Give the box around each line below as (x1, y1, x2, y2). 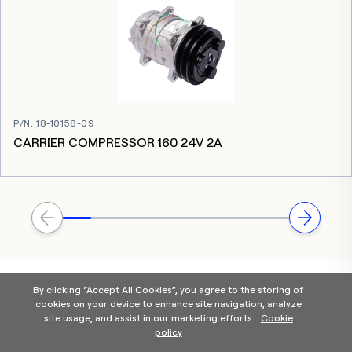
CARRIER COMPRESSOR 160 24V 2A (13, 134, 222, 150)
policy (154, 326, 182, 338)
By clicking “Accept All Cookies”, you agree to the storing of (33, 284, 304, 295)
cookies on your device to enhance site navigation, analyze (35, 298, 302, 310)
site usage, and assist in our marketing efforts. (43, 312, 257, 324)
